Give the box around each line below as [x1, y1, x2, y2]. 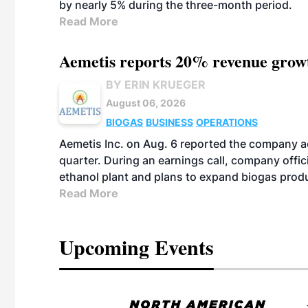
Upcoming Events [59, 232, 214, 262]
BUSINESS [146, 116, 193, 128]
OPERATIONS [196, 116, 258, 128]
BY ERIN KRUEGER [106, 78, 206, 91]
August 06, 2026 [106, 97, 186, 109]
